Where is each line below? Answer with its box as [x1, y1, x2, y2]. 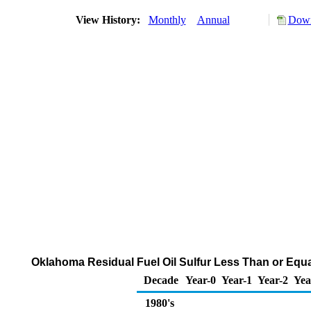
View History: [72, 14, 146, 26]
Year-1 [221, 274, 252, 286]
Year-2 [258, 274, 288, 286]
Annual [196, 14, 230, 26]
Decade [144, 274, 178, 286]
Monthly [148, 14, 186, 26]
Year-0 [185, 274, 216, 286]
